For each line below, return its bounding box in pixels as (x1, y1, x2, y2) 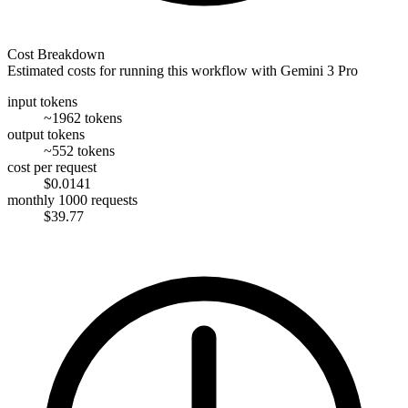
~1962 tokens (44, 109, 122, 126)
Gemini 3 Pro (280, 62, 358, 78)
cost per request (7, 158, 97, 175)
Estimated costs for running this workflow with (7, 62, 280, 78)
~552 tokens (44, 142, 115, 158)
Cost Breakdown (7, 46, 105, 62)
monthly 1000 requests (7, 191, 138, 208)
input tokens (7, 93, 77, 109)
